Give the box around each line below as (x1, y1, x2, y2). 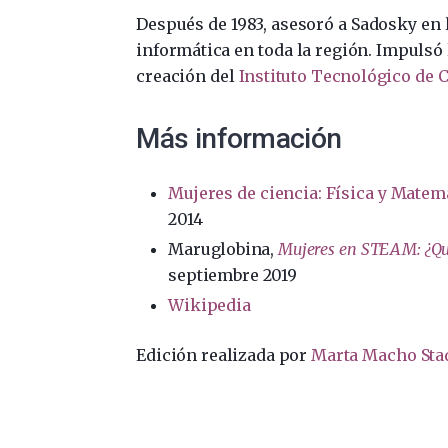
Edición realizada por (136, 344, 312, 365)
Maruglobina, (168, 238, 279, 259)
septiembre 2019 (168, 264, 297, 285)
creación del (136, 65, 239, 86)
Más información (136, 121, 342, 155)
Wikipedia (168, 294, 251, 315)
